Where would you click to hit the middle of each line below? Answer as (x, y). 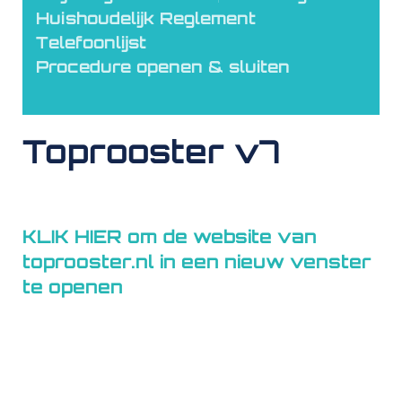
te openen (73, 287)
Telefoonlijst (91, 42)
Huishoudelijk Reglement (146, 18)
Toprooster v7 (152, 151)
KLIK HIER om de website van (170, 236)
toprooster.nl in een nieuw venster (197, 262)
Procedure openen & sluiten (163, 66)
